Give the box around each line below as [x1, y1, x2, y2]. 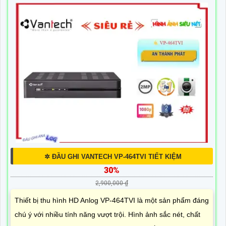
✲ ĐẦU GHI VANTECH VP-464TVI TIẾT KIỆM [44, 152, 182, 160]
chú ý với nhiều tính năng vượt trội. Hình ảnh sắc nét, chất [15, 210, 200, 218]
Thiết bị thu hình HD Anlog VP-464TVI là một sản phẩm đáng [15, 196, 209, 204]
